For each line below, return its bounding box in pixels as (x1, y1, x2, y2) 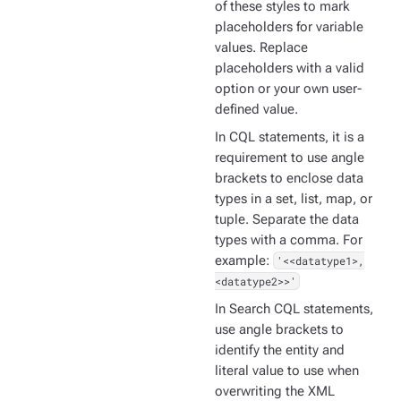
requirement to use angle (215, 150, 364, 166)
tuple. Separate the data (215, 212, 359, 227)
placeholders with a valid (215, 61, 364, 76)
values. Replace (215, 40, 308, 55)
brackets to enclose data (215, 171, 363, 186)
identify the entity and (215, 343, 345, 358)
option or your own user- (215, 81, 362, 97)
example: (215, 253, 273, 269)
